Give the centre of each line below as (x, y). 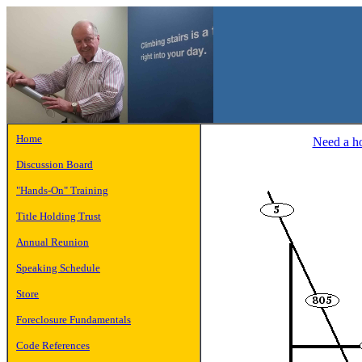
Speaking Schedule (58, 268)
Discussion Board (55, 164)
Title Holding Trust (59, 216)
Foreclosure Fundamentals (74, 320)
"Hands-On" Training (62, 190)
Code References (53, 345)
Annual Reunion (53, 242)
